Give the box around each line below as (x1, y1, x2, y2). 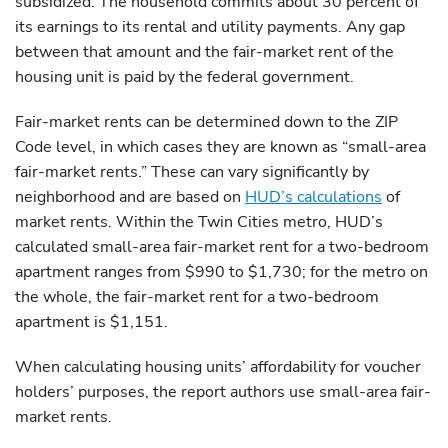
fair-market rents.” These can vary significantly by (15, 161, 369, 183)
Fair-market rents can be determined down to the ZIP (15, 111, 398, 133)
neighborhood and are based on (15, 186, 245, 208)
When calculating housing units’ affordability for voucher (15, 356, 421, 378)
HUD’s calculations (245, 186, 382, 208)
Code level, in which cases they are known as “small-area (15, 136, 426, 158)
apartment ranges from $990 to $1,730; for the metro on (15, 261, 428, 283)
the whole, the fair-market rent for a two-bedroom (15, 286, 379, 308)
